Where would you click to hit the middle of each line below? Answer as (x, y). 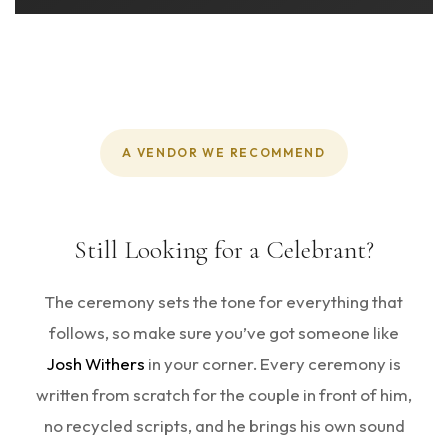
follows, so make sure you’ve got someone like (224, 332)
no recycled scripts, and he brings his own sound (224, 425)
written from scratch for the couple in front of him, (224, 394)
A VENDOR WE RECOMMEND (224, 152)
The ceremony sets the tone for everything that (224, 301)
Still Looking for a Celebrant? (224, 249)
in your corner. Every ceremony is (273, 363)
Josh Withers (96, 363)
